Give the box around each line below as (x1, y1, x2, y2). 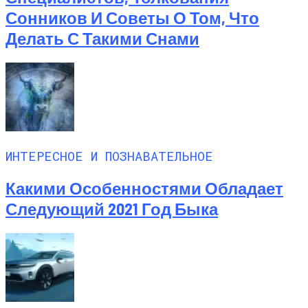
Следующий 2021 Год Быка (5, 198, 218, 219)
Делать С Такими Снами (5, 28, 199, 49)
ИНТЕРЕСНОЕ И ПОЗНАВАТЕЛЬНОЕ (5, 147, 213, 165)
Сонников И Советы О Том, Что (5, 8, 259, 28)
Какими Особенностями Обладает (5, 177, 283, 198)
